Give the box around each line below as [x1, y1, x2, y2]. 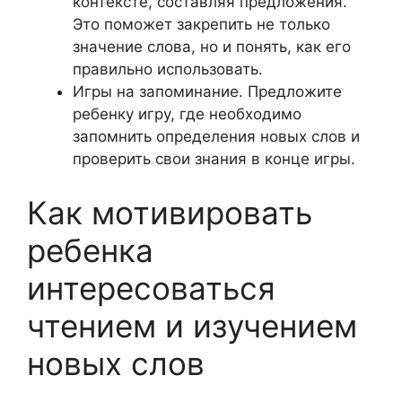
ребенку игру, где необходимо [73, 105, 301, 123]
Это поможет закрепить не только [73, 15, 330, 33]
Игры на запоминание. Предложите [73, 83, 342, 100]
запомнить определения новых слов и [73, 127, 360, 145]
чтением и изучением [27, 306, 357, 345]
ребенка [27, 231, 153, 269]
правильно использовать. [73, 60, 263, 78]
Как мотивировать [27, 193, 312, 232]
